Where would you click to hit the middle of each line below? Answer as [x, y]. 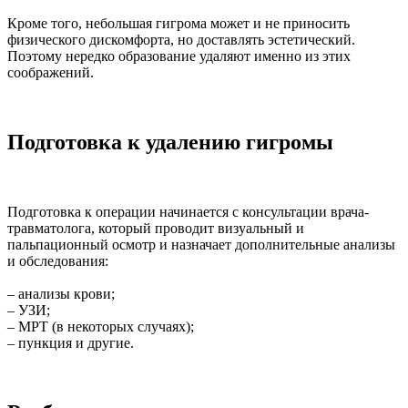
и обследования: [58, 260]
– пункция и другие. [71, 342]
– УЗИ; [29, 310]
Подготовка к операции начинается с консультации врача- [188, 211]
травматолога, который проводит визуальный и [156, 228]
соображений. [51, 73]
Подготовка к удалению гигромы [170, 143]
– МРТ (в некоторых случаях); [101, 326]
